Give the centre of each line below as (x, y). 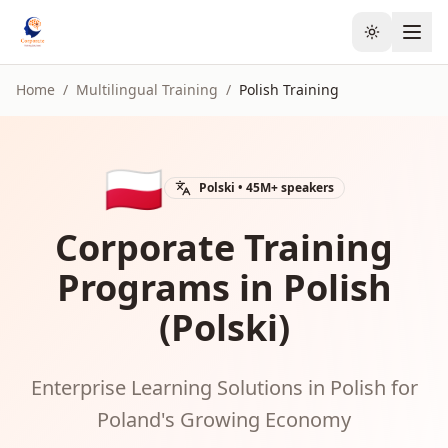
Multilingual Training (147, 89)
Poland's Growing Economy (224, 419)
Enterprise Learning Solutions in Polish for (224, 387)
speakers (305, 187)
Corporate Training (224, 247)
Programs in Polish (224, 287)
